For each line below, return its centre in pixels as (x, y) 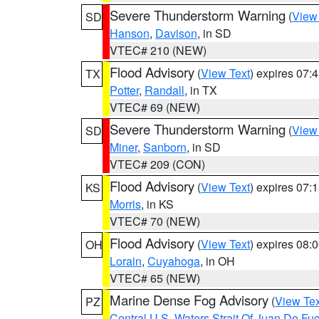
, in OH (218, 261)
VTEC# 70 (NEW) (155, 221)
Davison (176, 33)
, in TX (201, 90)
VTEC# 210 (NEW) (158, 50)
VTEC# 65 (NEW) (155, 278)
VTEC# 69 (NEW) (155, 107)
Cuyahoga (174, 261)
